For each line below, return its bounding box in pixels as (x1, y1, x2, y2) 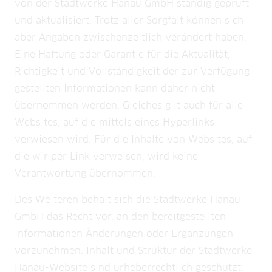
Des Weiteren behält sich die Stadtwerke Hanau (15, 195, 240, 205)
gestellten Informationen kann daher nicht (15, 84, 215, 93)
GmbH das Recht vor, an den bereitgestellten (15, 212, 226, 222)
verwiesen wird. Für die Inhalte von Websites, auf (15, 135, 252, 144)
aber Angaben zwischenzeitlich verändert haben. (15, 33, 246, 42)
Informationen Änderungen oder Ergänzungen (15, 229, 233, 239)
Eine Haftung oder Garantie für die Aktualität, (15, 50, 230, 59)
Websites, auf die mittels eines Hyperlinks (15, 118, 214, 127)
